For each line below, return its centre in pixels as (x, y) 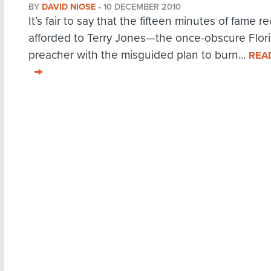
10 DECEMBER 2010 (142, 7)
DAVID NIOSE (69, 7)
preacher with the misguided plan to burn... (139, 55)
